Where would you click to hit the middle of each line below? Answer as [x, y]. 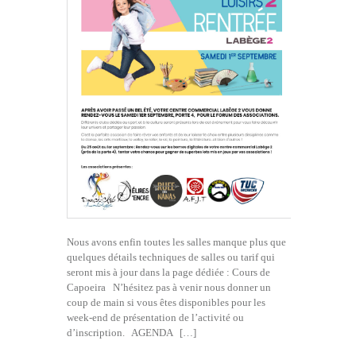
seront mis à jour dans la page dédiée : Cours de [168, 272]
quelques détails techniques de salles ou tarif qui [171, 257]
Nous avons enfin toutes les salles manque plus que [176, 242]
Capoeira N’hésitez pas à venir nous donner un [169, 287]
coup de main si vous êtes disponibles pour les [166, 302]
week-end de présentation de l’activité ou [155, 317]
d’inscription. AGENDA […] [132, 332]
